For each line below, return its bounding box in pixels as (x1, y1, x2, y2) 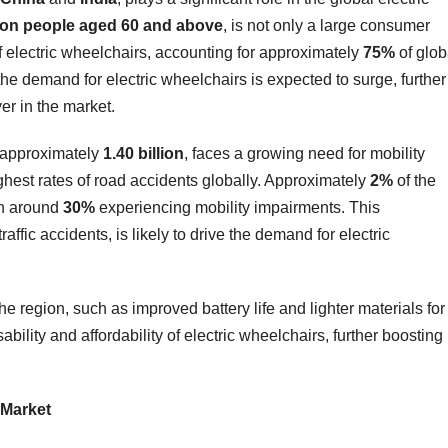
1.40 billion (103, 144, 184, 162)
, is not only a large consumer (223, 16, 430, 34)
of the (393, 171, 436, 189)
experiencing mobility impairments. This (95, 198, 380, 216)
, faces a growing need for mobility (184, 144, 425, 162)
